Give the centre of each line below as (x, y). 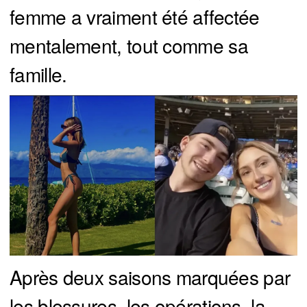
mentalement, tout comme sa (129, 45)
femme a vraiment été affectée (135, 16)
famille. (38, 74)
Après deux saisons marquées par (150, 277)
